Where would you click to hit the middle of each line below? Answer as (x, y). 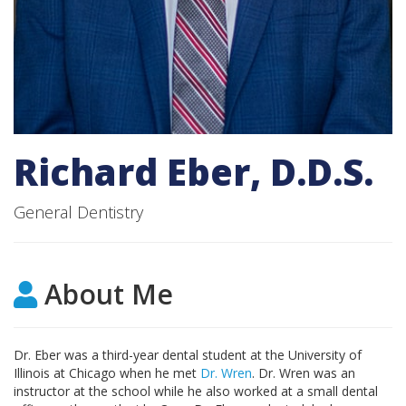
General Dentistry (78, 212)
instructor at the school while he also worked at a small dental (196, 391)
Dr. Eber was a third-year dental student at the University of (188, 354)
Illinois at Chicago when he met (107, 372)
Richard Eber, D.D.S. (193, 171)
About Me (105, 294)
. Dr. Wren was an (304, 372)
